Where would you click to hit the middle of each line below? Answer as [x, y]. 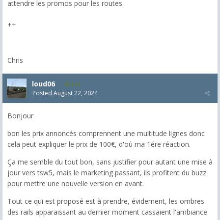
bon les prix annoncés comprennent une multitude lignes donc [106, 133]
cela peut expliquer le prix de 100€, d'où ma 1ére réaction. [99, 144]
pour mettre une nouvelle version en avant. [76, 183]
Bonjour [20, 115]
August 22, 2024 [76, 93]
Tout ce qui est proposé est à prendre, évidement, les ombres [106, 201]
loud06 [43, 83]
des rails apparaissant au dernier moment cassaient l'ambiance [107, 212]
